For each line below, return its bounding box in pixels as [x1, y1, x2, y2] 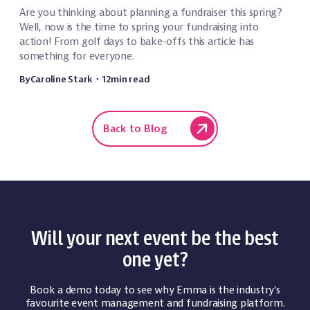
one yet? [122, 249, 188, 272]
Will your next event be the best [30, 228, 280, 250]
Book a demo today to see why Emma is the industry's [30, 283, 280, 298]
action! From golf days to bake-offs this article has [19, 35, 254, 49]
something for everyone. [19, 49, 134, 64]
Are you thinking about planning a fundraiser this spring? [19, 6, 282, 20]
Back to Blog [103, 121, 167, 136]
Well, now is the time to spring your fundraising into [19, 20, 259, 35]
